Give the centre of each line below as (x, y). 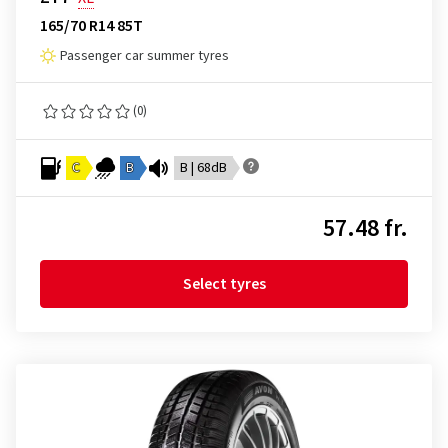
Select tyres (224, 284)
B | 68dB (203, 168)
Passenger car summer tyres (144, 56)
